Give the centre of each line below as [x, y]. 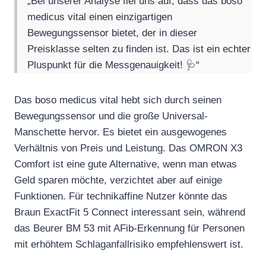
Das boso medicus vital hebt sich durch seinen [118, 100]
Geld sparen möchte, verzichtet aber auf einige [118, 180]
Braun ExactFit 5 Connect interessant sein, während [130, 213]
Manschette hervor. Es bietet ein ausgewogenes [121, 132]
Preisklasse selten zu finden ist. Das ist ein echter [139, 49]
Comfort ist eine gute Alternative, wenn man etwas [126, 164]
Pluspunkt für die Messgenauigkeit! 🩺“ [114, 65]
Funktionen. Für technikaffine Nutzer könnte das [121, 197]
